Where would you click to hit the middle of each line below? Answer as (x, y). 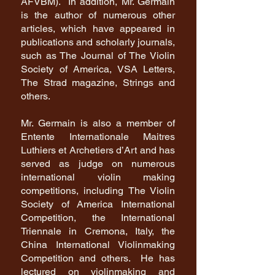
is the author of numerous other (98, 15)
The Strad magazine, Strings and (98, 83)
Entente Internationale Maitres (98, 137)
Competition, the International (98, 218)
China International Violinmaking (98, 245)
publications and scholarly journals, (98, 42)
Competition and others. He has (98, 258)
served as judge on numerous (98, 164)
